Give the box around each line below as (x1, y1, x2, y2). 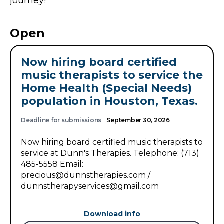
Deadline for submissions (21, 116, 102, 124)
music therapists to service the (21, 68, 203, 82)
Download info (83, 209, 140, 218)
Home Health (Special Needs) (21, 81, 192, 95)
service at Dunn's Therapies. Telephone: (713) (21, 148, 199, 158)
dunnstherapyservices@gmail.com (21, 181, 159, 191)
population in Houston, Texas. (21, 94, 198, 108)
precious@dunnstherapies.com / (21, 170, 150, 180)
